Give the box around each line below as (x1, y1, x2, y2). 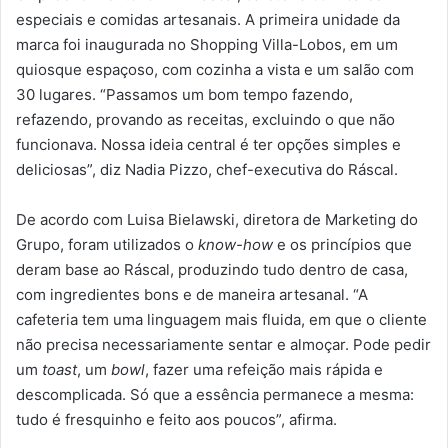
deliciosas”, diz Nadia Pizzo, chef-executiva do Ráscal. (16, 160, 398, 179)
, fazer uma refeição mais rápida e (145, 360, 383, 379)
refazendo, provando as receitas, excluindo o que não (16, 110, 395, 129)
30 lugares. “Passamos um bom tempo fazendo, (16, 85, 353, 104)
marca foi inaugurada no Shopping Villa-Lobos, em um (16, 35, 398, 54)
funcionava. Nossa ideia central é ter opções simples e (16, 135, 401, 154)
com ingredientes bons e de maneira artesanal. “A (16, 285, 368, 304)
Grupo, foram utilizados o (16, 235, 198, 254)
